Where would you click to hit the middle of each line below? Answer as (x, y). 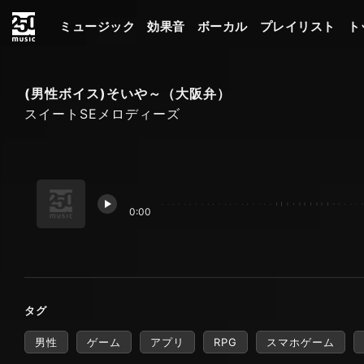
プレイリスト (297, 26)
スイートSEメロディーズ (102, 114)
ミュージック (97, 26)
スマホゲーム (301, 342)
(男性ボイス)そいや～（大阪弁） (128, 94)
